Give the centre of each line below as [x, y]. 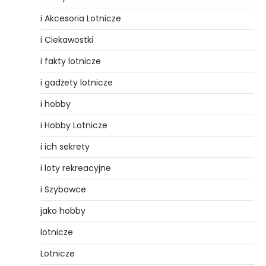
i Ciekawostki [67, 39]
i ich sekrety [65, 146]
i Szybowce [63, 189]
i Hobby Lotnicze [74, 125]
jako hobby [63, 210]
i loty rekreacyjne [76, 168]
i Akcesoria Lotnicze [81, 18]
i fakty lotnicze [71, 61]
